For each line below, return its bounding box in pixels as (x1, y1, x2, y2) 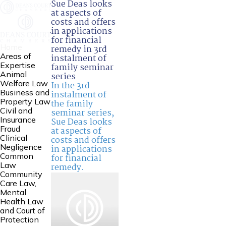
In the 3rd (50, 79, 90, 93)
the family (50, 97, 93, 111)
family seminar (50, 61, 114, 75)
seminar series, (50, 106, 114, 120)
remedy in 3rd (50, 43, 107, 56)
